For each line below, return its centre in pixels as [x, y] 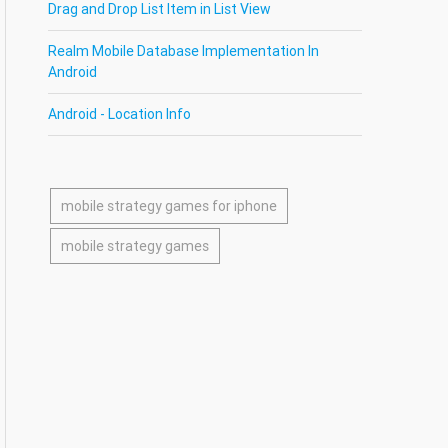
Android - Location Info [120, 114]
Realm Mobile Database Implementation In [184, 51]
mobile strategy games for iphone [169, 206]
